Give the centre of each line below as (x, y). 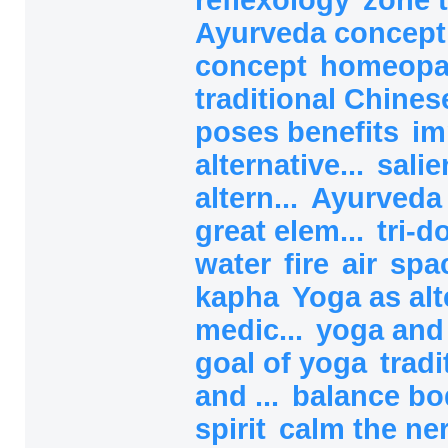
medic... (253, 329)
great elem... (283, 230)
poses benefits (301, 131)
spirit (234, 428)
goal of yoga (285, 362)
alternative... (283, 164)
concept (255, 65)
